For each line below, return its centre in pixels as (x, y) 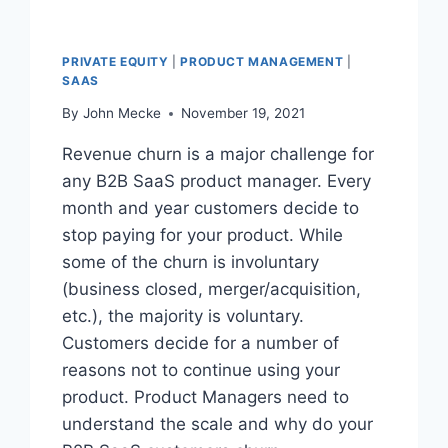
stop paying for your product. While (203, 235)
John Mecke (121, 113)
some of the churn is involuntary (191, 262)
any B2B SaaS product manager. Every (217, 181)
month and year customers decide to (211, 208)
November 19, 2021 (242, 113)
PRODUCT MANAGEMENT (262, 61)
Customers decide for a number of (201, 343)
